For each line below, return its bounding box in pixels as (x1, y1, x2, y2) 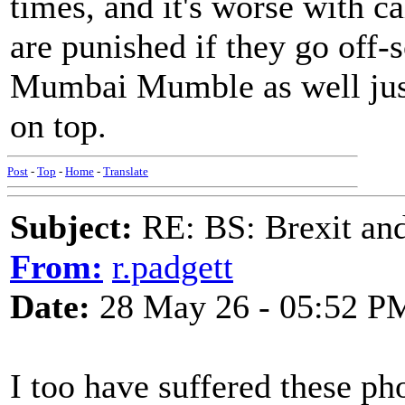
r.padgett (112, 248, 233, 286)
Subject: (10, 208, 133, 246)
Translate (103, 165, 148, 178)
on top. (10, 107, 107, 145)
